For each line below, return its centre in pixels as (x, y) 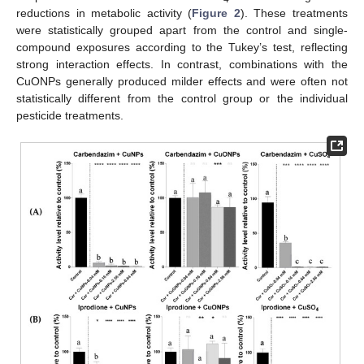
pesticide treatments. (70, 116)
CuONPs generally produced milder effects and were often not (182, 82)
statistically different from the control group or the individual (182, 99)
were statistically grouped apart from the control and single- (182, 30)
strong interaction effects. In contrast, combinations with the (182, 65)
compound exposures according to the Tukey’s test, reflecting (182, 48)
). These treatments (294, 13)
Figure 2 (216, 13)
